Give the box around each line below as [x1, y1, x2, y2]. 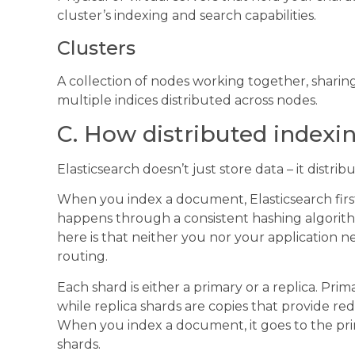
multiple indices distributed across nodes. [57, 92, 318, 108]
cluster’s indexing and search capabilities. [57, 8, 316, 24]
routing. [57, 249, 108, 265]
